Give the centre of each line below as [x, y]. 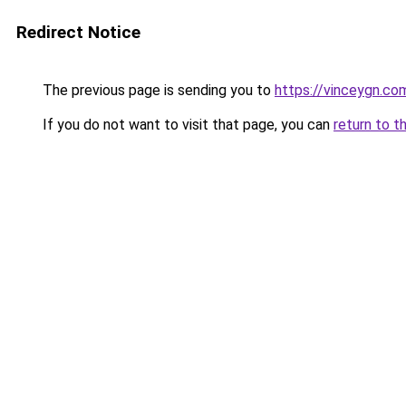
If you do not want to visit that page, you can [186, 125]
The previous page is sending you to [157, 90]
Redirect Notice [78, 32]
